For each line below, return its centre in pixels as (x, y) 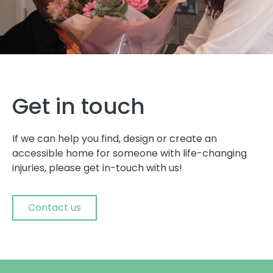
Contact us (55, 208)
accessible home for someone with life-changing (129, 153)
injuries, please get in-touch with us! (97, 168)
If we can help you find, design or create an (115, 138)
